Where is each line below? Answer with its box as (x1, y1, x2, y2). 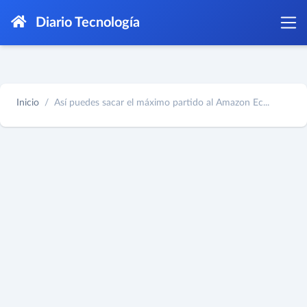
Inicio (16, 97, 39, 108)
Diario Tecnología (32, 16, 140, 29)
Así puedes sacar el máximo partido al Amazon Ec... (54, 97, 269, 108)
